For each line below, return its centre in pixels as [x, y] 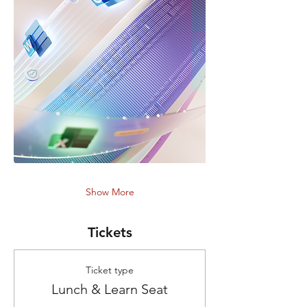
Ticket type [110, 270]
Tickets [110, 232]
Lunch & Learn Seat [110, 289]
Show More [110, 192]
